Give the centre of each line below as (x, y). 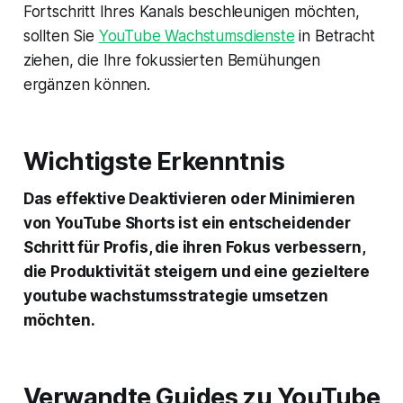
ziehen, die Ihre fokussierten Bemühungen (171, 60)
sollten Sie (61, 36)
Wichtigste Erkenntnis (154, 161)
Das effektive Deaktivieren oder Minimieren (189, 198)
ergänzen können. (86, 84)
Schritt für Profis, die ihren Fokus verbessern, (194, 247)
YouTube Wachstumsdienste (197, 36)
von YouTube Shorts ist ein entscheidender (187, 223)
